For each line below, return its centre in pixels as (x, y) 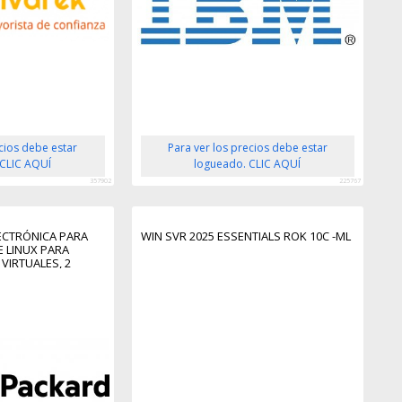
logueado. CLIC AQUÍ (248, 164)
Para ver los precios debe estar (247, 148)
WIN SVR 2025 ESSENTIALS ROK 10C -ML (245, 236)
